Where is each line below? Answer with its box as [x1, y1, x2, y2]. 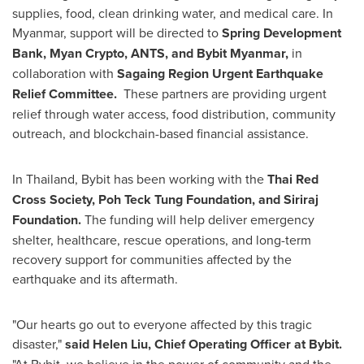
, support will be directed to [63, 24, 222, 41]
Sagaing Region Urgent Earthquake [114, 64, 323, 83]
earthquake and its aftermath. [12, 270, 178, 288]
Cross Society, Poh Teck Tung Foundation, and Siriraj [12, 190, 318, 209]
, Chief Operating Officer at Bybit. [148, 335, 342, 353]
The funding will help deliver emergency [81, 210, 314, 228]
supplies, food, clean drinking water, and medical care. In [12, 4, 333, 22]
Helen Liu [93, 335, 148, 353]
